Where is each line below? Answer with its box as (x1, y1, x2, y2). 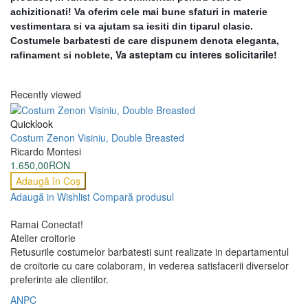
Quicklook (10, 116, 53, 131)
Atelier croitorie (10, 230, 76, 245)
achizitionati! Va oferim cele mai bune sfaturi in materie (10, 6, 267, 18)
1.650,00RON (10, 157, 70, 172)
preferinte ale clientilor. (10, 272, 109, 286)
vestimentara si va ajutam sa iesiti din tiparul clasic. (10, 21, 253, 32)
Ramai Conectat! (10, 217, 83, 231)
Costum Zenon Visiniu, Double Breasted (10, 130, 184, 144)
